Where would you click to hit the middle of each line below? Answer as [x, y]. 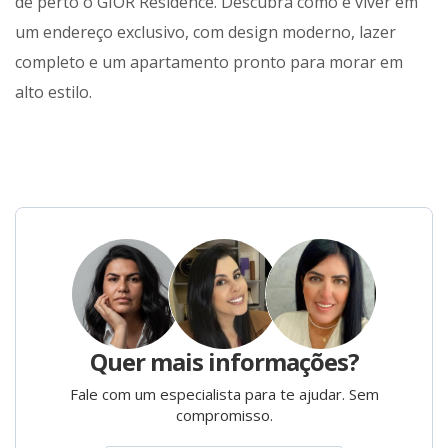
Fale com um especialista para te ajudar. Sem [224, 394]
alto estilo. [53, 92]
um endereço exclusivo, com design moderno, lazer [205, 32]
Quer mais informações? [224, 362]
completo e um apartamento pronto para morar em [209, 62]
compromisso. [224, 415]
